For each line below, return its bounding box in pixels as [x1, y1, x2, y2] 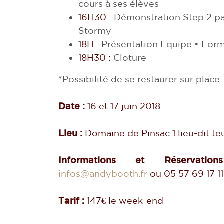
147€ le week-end [87, 195, 163, 206]
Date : [58, 101, 87, 111]
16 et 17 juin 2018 [87, 101, 160, 111]
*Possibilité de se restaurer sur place [58, 74, 220, 84]
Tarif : [58, 195, 84, 206]
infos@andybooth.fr [58, 168, 147, 179]
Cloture [111, 52, 146, 63]
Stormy [78, 25, 111, 36]
